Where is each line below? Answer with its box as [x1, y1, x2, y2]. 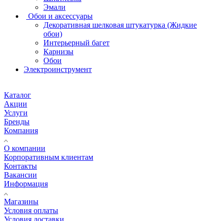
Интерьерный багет [43, 38, 110, 47]
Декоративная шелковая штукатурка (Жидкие [43, 20, 197, 29]
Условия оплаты [4, 206, 58, 215]
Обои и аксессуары [28, 11, 93, 20]
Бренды [4, 117, 30, 126]
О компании [4, 144, 45, 152]
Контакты [4, 161, 37, 170]
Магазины [4, 197, 38, 206]
